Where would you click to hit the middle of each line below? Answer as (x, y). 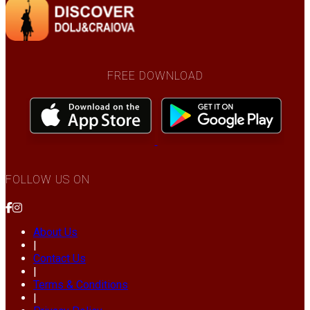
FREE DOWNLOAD (155, 75)
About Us (55, 232)
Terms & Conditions (81, 284)
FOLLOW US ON (48, 180)
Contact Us (60, 258)
